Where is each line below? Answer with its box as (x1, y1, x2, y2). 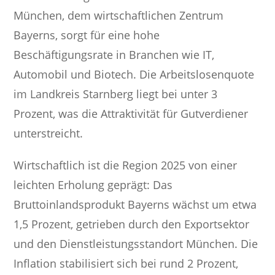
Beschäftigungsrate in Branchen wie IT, (14, 47, 215, 63)
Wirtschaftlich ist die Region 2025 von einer (14, 158, 238, 173)
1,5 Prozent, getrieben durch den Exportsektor (14, 217, 250, 232)
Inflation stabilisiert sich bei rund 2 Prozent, (14, 256, 239, 271)
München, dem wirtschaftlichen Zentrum (14, 8, 224, 23)
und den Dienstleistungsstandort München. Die (14, 236, 258, 252)
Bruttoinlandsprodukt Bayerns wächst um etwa (14, 197, 257, 212)
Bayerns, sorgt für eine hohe (14, 28, 160, 43)
